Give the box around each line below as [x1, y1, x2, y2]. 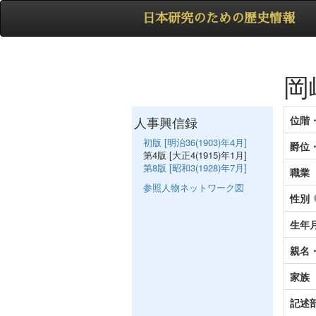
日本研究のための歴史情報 [142, 12, 295, 25]
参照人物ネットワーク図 [143, 181, 244, 194]
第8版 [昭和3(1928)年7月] [143, 161, 247, 174]
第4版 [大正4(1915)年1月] [143, 148, 247, 162]
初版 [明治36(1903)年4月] [143, 135, 247, 149]
